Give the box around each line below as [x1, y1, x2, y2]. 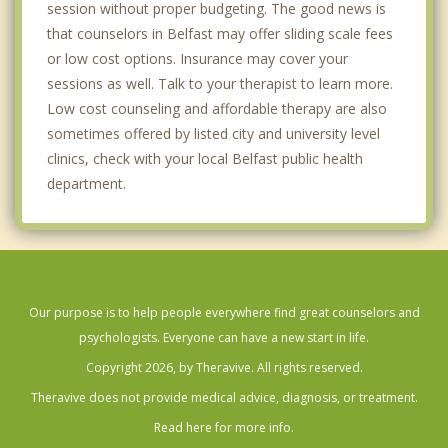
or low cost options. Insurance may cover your [47, 48, 348, 68]
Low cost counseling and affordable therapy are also [47, 98, 387, 118]
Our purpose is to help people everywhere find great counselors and [28, 303, 420, 321]
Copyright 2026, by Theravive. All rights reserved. [85, 358, 363, 376]
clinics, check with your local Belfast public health [47, 148, 363, 168]
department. [47, 173, 126, 193]
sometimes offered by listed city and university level [47, 123, 380, 143]
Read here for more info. [154, 418, 294, 436]
